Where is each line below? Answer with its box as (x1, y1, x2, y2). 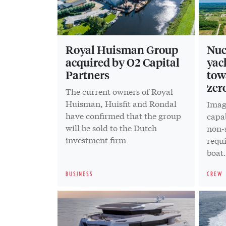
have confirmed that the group (66, 109, 181, 121)
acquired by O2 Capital (66, 54, 180, 69)
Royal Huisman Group (66, 42, 178, 56)
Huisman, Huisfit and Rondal (66, 97, 177, 109)
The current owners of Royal (66, 85, 173, 97)
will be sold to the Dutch (66, 121, 157, 133)
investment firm (66, 133, 126, 145)
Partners (66, 67, 109, 82)
